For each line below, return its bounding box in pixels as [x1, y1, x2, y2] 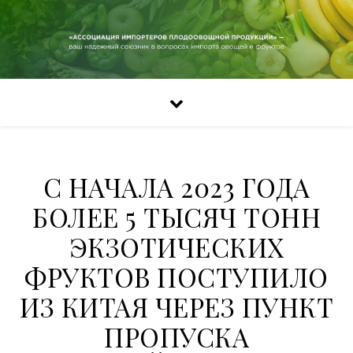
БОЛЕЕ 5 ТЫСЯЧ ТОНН [32, 199, 321, 234]
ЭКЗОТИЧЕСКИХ [69, 229, 284, 264]
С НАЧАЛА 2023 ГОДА [43, 169, 310, 204]
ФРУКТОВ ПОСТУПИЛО [24, 259, 329, 294]
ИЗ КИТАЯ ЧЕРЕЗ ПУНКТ [20, 289, 333, 324]
